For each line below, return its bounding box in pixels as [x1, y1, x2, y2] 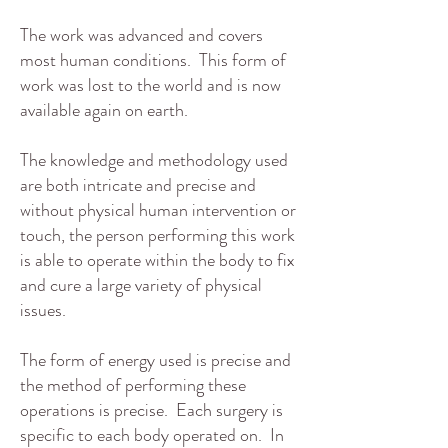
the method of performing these [20, 372, 246, 398]
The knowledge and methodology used [20, 147, 288, 173]
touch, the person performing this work [20, 222, 295, 248]
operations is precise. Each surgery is [20, 397, 283, 423]
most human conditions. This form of [20, 47, 286, 73]
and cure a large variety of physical [20, 272, 262, 298]
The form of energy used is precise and [20, 347, 291, 373]
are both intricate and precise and [20, 172, 256, 198]
